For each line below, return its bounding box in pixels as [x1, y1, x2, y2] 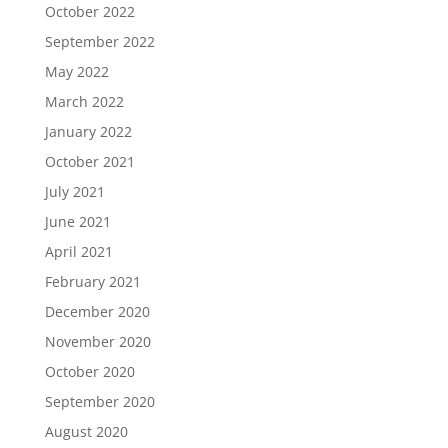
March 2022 [44, 92, 124, 111]
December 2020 [44, 302, 150, 321]
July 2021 [44, 182, 105, 201]
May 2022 [44, 62, 109, 81]
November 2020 [44, 332, 151, 351]
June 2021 [44, 212, 111, 231]
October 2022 [44, 2, 135, 21]
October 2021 [44, 152, 135, 171]
